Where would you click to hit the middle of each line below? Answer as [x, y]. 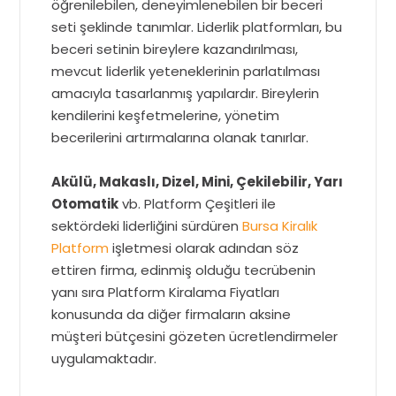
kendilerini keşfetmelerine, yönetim [166, 115]
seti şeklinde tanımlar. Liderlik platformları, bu [197, 27]
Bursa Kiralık [280, 225]
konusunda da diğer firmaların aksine [171, 314]
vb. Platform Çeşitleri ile [198, 203]
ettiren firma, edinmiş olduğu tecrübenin [184, 270]
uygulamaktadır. [104, 358]
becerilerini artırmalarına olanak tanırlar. [180, 137]
